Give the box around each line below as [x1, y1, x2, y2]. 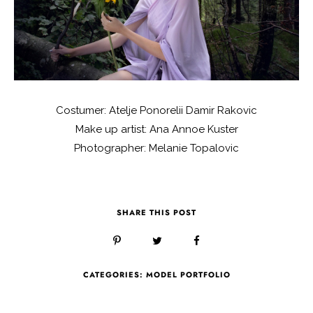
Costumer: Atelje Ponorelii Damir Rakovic [56, 104, 257, 117]
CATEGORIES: [82, 269, 146, 281]
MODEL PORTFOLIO [145, 269, 231, 281]
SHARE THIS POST [117, 207, 196, 219]
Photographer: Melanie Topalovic [74, 142, 239, 155]
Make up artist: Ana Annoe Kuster [75, 123, 238, 136]
